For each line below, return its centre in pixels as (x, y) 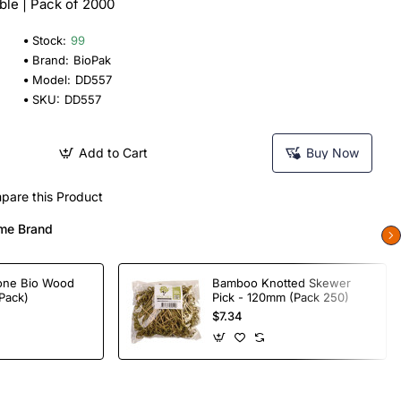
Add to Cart (113, 153)
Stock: (49, 40)
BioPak (92, 60)
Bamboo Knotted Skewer (282, 282)
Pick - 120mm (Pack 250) (281, 297)
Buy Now (333, 153)
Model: (51, 80)
